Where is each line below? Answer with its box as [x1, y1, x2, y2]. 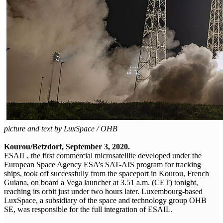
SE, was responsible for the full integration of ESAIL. [4, 205, 173, 214]
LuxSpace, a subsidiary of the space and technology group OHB [4, 196, 207, 205]
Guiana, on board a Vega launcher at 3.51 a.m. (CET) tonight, [4, 178, 198, 187]
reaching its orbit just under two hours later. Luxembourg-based [4, 187, 203, 196]
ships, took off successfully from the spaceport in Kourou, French [4, 169, 209, 178]
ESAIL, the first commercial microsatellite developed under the [4, 151, 202, 160]
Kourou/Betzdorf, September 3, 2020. [4, 142, 130, 151]
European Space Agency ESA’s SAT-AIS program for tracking [4, 160, 201, 169]
